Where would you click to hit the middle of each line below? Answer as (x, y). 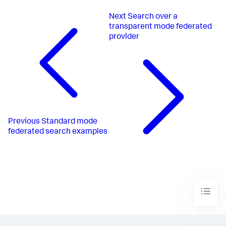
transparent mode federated (161, 27)
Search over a (153, 17)
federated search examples (58, 132)
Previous (24, 122)
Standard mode (69, 122)
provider (124, 38)
